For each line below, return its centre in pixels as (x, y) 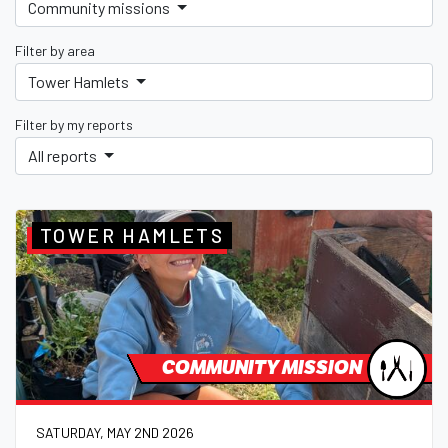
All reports (64, 156)
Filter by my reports (74, 125)
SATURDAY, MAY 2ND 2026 (115, 432)
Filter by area (55, 51)
